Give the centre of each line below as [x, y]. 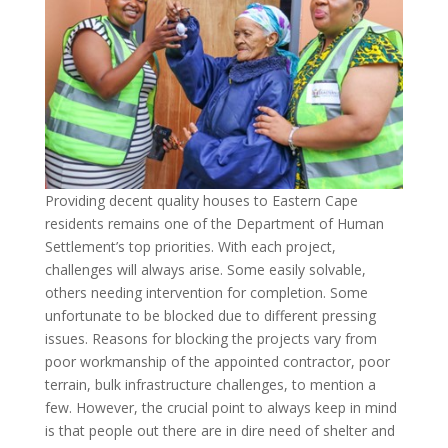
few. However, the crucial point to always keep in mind [220, 407]
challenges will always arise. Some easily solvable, [205, 269]
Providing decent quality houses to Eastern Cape [201, 200]
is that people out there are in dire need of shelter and [219, 430]
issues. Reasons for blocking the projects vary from [210, 338]
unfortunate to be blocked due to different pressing [210, 315]
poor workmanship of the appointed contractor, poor [217, 361]
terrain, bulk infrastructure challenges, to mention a [210, 384]
